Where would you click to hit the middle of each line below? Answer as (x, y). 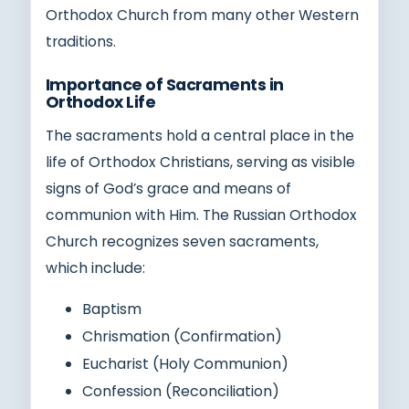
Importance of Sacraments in (165, 84)
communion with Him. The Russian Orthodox (201, 215)
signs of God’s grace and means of (168, 188)
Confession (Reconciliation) (181, 391)
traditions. (81, 41)
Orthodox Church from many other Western (202, 15)
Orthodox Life (101, 102)
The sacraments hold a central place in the (200, 135)
